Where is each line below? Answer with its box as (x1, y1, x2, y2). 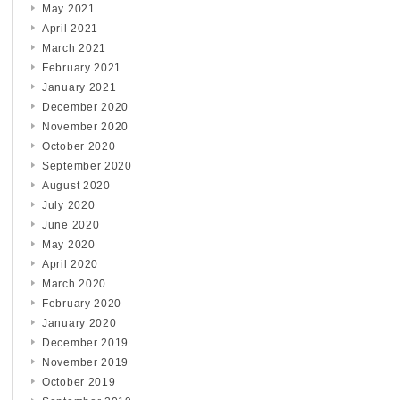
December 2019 (42, 336, 129, 349)
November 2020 (42, 120, 129, 133)
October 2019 (42, 375, 116, 388)
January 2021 (42, 80, 117, 94)
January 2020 (42, 316, 117, 329)
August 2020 (42, 179, 111, 192)
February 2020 (42, 296, 122, 310)
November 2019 (42, 355, 129, 369)
